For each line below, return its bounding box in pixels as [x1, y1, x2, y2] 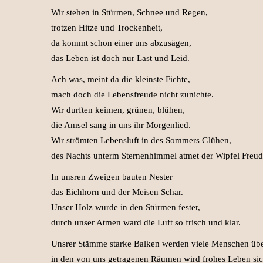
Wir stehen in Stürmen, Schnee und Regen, [51, 8, 208, 17]
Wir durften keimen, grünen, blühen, [51, 105, 185, 114]
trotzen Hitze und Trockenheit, [51, 23, 163, 32]
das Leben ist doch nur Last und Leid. [51, 53, 190, 63]
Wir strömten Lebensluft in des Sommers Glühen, [51, 136, 231, 145]
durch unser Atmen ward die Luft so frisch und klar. [51, 218, 241, 227]
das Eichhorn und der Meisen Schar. [51, 187, 183, 197]
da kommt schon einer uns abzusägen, [51, 38, 191, 48]
